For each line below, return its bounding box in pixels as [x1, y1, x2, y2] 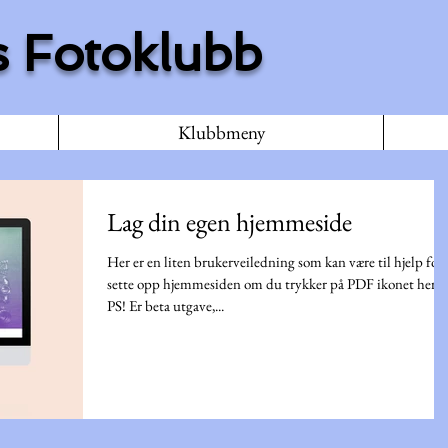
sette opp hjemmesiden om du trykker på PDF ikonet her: [107, 274, 440, 293]
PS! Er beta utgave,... [107, 296, 224, 315]
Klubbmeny [177, 120, 265, 145]
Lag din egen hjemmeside [107, 205, 352, 239]
